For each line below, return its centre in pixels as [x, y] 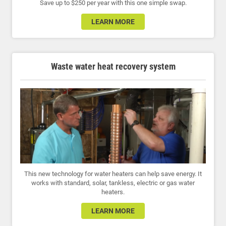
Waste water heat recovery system [113, 67]
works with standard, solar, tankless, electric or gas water [113, 183]
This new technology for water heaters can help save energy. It [113, 174]
